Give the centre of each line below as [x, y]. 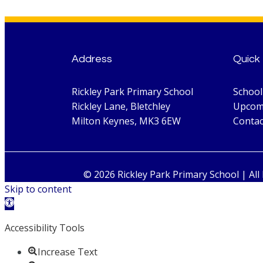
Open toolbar [34, 203]
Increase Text [68, 252]
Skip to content [38, 189]
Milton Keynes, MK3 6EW [126, 121]
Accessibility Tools [45, 227]
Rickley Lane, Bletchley [121, 106]
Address [92, 59]
